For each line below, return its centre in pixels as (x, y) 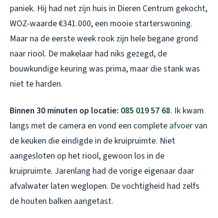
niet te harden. (36, 84)
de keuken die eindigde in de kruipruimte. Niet (92, 141)
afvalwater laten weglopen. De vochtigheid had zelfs (105, 186)
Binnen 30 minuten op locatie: (65, 111)
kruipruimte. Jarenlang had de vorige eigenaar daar (102, 171)
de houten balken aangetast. (62, 201)
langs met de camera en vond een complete (90, 126)
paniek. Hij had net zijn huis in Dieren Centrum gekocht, (109, 9)
